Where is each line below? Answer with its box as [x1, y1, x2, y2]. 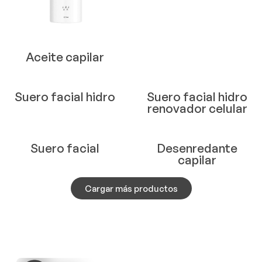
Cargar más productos [84, 183, 178, 194]
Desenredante [157, 140, 237, 156]
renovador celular [147, 101, 247, 116]
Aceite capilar [26, 49, 104, 65]
